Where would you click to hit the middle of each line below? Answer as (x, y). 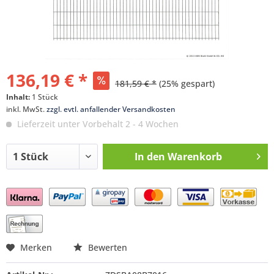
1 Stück (45, 97)
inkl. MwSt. (26, 109)
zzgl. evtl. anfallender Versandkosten (111, 109)
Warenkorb (194, 157)
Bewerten (106, 247)
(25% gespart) (187, 83)
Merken (36, 247)
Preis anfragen (54, 201)
